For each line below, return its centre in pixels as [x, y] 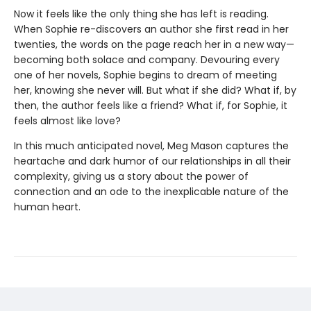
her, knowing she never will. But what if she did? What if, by [155, 91]
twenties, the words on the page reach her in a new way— [154, 45]
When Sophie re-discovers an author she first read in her [151, 30]
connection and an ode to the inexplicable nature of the [151, 192]
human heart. [47, 207]
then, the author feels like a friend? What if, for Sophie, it [151, 106]
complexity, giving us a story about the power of [131, 177]
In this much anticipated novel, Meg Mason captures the [151, 146]
